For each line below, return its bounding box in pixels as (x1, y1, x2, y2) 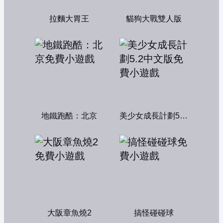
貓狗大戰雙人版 (126, 14, 182, 23)
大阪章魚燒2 (47, 209, 92, 217)
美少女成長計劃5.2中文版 (179, 111, 188, 120)
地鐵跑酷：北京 (41, 111, 97, 120)
